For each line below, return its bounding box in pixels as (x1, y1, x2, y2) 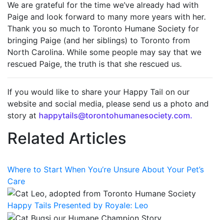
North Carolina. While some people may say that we (7, 47, 201, 57)
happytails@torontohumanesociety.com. (39, 110, 192, 120)
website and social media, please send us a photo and (7, 98, 209, 109)
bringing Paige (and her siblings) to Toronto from (7, 35, 190, 45)
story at (7, 110, 39, 120)
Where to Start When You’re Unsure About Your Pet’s (7, 164, 204, 174)
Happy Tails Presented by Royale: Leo (7, 200, 148, 211)
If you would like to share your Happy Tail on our (7, 86, 190, 97)
